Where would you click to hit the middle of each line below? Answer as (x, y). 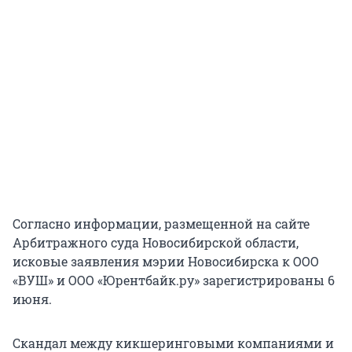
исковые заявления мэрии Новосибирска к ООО (166, 262)
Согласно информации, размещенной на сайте (161, 224)
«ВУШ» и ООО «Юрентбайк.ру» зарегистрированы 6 (174, 280)
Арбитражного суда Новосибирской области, (156, 243)
